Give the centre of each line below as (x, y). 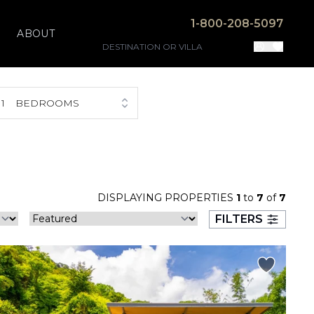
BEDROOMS (48, 103)
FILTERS (239, 219)
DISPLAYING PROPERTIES (167, 198)
